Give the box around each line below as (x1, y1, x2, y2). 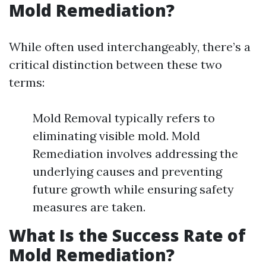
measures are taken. (33, 199, 145, 214)
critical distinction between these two (9, 57, 222, 72)
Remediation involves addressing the (33, 146, 238, 161)
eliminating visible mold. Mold (33, 128, 200, 143)
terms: (9, 75, 45, 90)
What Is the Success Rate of (9, 224, 246, 246)
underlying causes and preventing (33, 164, 222, 179)
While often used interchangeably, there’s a (9, 39, 251, 54)
